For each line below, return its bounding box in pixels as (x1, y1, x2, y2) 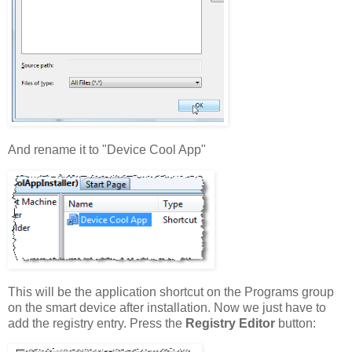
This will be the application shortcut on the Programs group (8, 285, 334, 299)
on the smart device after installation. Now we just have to (8, 301, 326, 315)
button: (278, 317, 316, 331)
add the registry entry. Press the (8, 317, 185, 331)
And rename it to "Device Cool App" (8, 142, 206, 156)
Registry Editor (185, 317, 278, 331)
